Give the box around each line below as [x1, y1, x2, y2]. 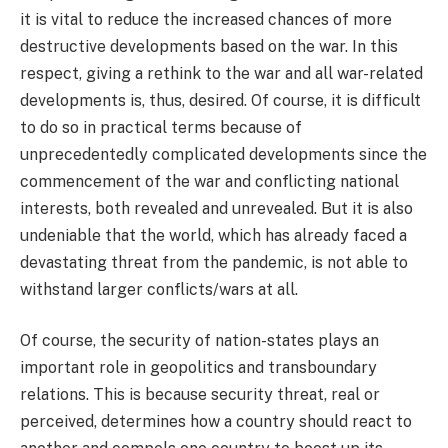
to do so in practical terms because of [20, 117, 302, 137]
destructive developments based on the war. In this [20, 36, 398, 56]
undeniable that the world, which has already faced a [20, 225, 407, 245]
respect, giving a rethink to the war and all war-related [20, 63, 423, 83]
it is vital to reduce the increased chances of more [20, 9, 392, 29]
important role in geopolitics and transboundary [20, 358, 377, 378]
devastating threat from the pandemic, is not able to [20, 252, 408, 272]
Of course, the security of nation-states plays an [20, 331, 379, 351]
